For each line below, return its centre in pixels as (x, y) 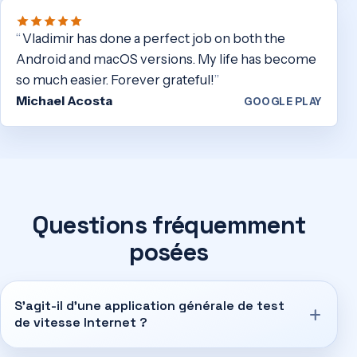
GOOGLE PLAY (283, 101)
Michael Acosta (65, 100)
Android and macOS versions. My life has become (167, 59)
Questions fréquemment (169, 226)
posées (169, 253)
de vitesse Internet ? (80, 323)
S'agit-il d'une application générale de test (149, 306)
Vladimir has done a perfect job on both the (153, 38)
